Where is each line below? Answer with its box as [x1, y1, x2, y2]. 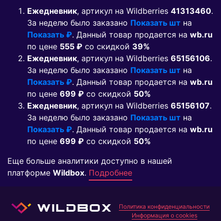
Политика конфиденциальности [119, 203, 210, 211]
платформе [7, 168, 53, 178]
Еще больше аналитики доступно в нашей [7, 156, 172, 166]
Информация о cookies [131, 212, 197, 220]
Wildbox [53, 168, 84, 178]
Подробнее [89, 168, 132, 178]
